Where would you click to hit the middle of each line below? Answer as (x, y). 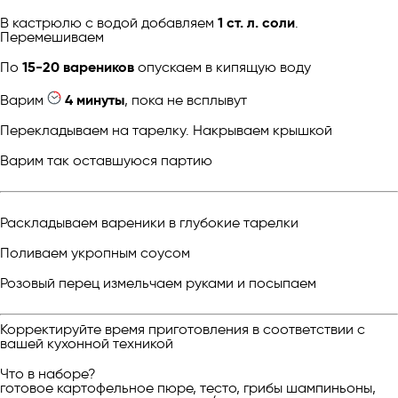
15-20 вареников (78, 67)
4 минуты (95, 99)
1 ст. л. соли (256, 22)
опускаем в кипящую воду (223, 67)
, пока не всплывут (186, 99)
